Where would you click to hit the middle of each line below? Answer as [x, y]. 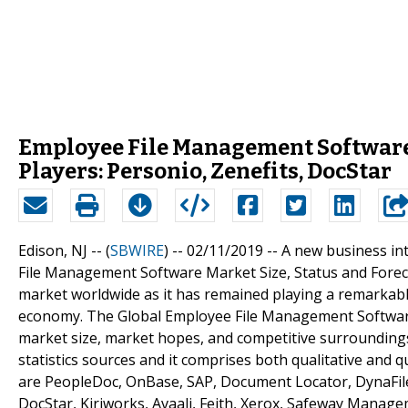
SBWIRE [137, 250]
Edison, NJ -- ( [64, 250]
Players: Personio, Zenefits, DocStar [205, 171]
